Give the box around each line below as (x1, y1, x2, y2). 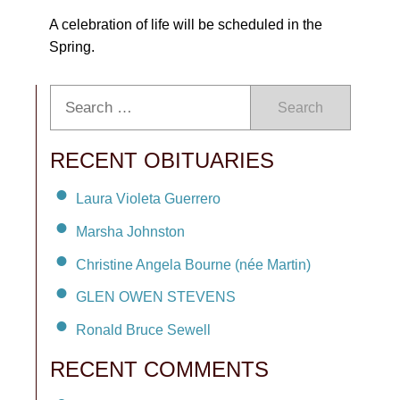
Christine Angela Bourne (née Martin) (76, 256, 311, 272)
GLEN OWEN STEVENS (76, 289, 236, 305)
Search (278, 100, 323, 115)
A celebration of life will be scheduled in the (49, 17, 322, 32)
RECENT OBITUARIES (50, 148, 274, 172)
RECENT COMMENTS (50, 357, 269, 382)
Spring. (49, 39, 95, 54)
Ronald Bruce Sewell (76, 322, 211, 338)
